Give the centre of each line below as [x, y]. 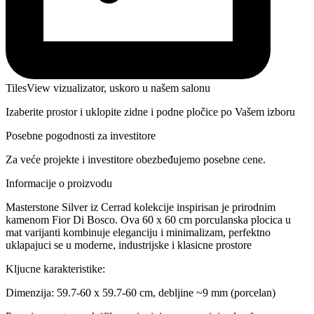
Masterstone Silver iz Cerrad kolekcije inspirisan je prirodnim [141, 207]
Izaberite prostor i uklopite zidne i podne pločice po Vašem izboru [150, 112]
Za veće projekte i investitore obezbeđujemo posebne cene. [136, 160]
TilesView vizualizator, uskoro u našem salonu [108, 88]
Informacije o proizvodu [59, 184]
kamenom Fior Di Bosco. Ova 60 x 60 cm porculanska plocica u [148, 220]
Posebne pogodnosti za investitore [81, 136]
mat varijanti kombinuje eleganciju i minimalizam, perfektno [138, 233]
